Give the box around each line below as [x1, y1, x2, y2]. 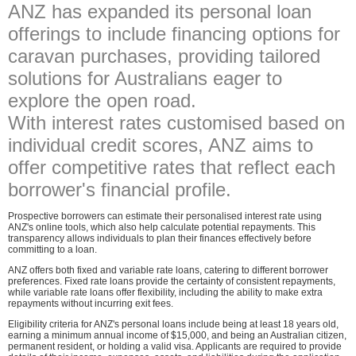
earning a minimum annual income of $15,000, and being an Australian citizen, [8, 329, 346, 341]
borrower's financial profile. [8, 178, 231, 200]
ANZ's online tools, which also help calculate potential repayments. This [8, 221, 315, 233]
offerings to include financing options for [8, 22, 340, 44]
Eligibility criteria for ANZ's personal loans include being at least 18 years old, [8, 318, 339, 330]
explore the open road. [8, 89, 196, 111]
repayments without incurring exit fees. [8, 297, 173, 309]
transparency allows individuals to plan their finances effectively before [8, 232, 311, 244]
